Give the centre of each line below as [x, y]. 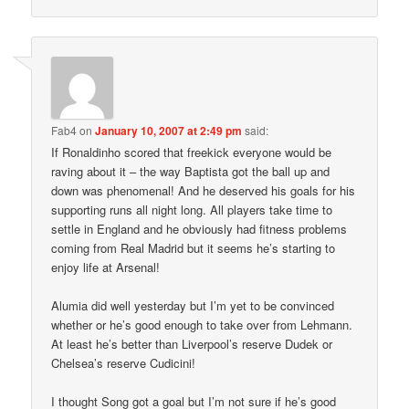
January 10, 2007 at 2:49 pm [169, 130]
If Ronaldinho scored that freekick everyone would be [192, 152]
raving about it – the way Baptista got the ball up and [191, 171]
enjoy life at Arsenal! [106, 267]
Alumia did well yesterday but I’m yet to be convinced [193, 306]
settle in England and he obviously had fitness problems [199, 228]
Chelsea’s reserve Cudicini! [124, 363]
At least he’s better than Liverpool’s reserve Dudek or [192, 344]
